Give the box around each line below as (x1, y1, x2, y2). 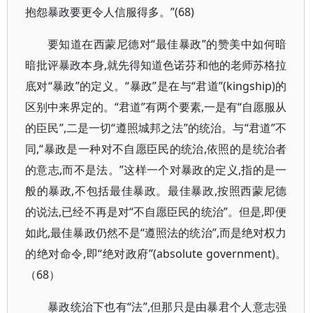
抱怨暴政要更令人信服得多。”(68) (25, 4, 194, 20)
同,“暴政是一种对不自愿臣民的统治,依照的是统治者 (25, 141, 287, 156)
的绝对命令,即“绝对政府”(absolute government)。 (25, 246, 287, 261)
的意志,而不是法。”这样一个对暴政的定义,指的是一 (25, 162, 287, 177)
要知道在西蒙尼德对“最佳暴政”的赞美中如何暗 (48, 36, 287, 52)
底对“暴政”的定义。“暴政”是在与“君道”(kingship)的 (25, 78, 287, 94)
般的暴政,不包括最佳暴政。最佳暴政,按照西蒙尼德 (25, 183, 287, 198)
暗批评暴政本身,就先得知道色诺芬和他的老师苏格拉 (25, 57, 287, 73)
